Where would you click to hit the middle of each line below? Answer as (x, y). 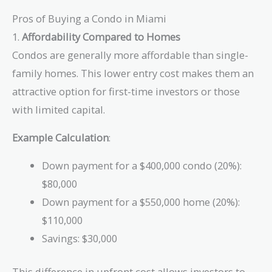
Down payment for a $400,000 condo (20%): (142, 166)
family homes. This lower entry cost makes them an (133, 73)
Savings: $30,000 (80, 239)
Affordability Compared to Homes (101, 36)
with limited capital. (59, 109)
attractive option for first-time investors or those (126, 91)
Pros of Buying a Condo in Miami (89, 18)
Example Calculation (60, 138)
